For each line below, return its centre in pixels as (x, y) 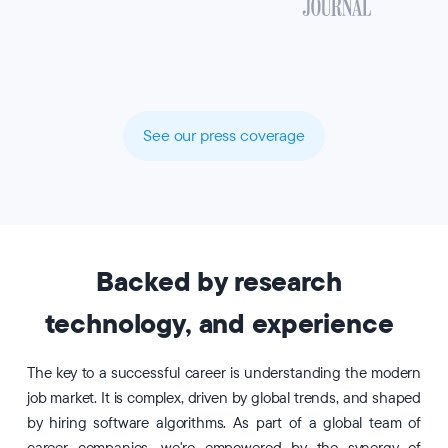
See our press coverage (224, 135)
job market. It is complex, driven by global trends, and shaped (224, 398)
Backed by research (219, 282)
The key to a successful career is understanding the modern (224, 373)
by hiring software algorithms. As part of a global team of (224, 423)
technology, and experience (219, 324)
